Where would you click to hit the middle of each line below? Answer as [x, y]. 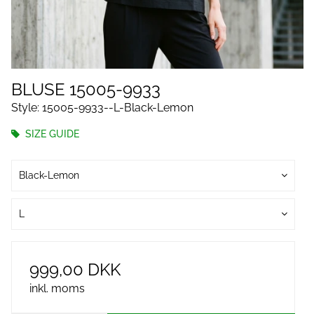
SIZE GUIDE [51, 134]
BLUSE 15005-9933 [86, 89]
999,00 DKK [75, 269]
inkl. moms [57, 288]
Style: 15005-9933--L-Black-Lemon [102, 108]
